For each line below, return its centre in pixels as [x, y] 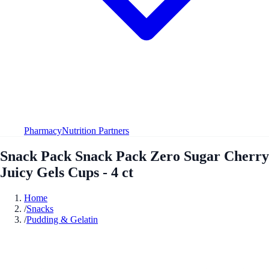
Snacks [40, 208]
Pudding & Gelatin [62, 219]
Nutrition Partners [95, 130]
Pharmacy [43, 130]
